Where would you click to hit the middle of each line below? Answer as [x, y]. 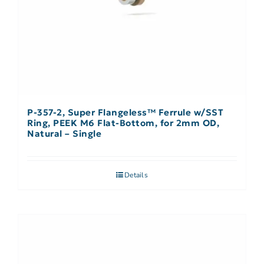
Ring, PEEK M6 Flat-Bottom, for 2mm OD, [123, 123]
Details [136, 175]
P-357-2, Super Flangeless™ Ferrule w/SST [125, 113]
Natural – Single [64, 134]
